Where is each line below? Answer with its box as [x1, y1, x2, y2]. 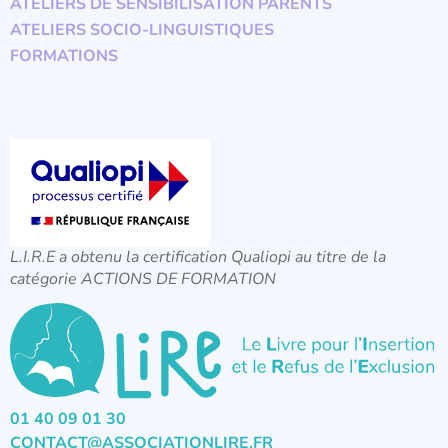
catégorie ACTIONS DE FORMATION [10, 268, 276, 291]
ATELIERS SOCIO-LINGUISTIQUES [10, 19, 274, 42]
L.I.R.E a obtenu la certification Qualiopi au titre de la [10, 246, 386, 269]
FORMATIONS [10, 45, 118, 68]
